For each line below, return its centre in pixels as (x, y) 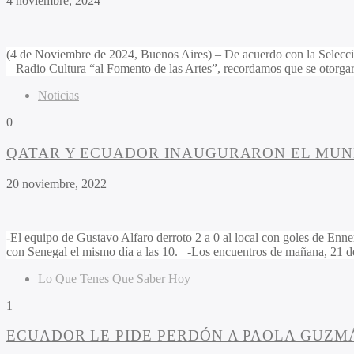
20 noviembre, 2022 (56, 183)
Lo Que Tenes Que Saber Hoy (114, 278)
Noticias (58, 96)
